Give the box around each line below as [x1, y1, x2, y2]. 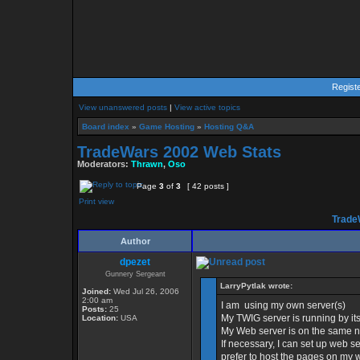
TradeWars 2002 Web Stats [77, 143, 281, 161]
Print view [79, 197, 114, 206]
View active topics [174, 103, 240, 112]
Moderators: [77, 159, 131, 169]
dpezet [120, 256, 150, 268]
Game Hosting [139, 122, 194, 131]
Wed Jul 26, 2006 [111, 287, 179, 296]
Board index [82, 122, 129, 131]
